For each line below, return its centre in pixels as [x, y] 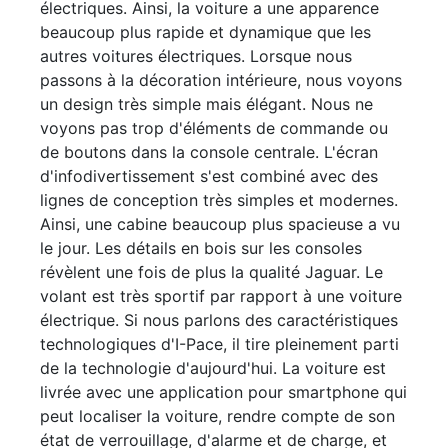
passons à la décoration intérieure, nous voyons [221, 80]
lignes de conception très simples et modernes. [219, 200]
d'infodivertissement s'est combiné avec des [209, 176]
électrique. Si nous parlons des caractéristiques [219, 320]
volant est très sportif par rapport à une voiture [221, 296]
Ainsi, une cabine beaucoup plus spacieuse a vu [220, 224]
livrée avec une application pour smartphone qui [223, 392]
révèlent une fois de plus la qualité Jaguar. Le [211, 272]
